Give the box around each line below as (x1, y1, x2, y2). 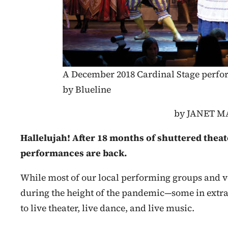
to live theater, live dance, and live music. (20, 202, 194, 214)
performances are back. (20, 147, 127, 160)
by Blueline (63, 83, 111, 96)
